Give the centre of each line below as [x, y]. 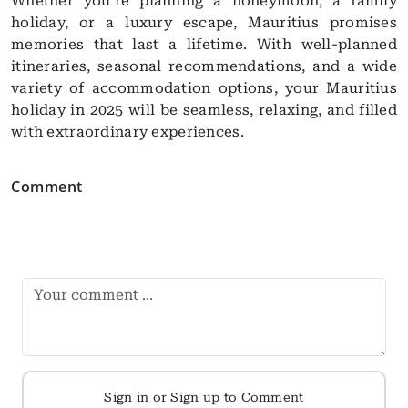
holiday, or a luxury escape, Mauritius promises [204, 23]
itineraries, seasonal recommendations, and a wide [204, 66]
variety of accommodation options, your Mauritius [204, 88]
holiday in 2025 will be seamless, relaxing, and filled [204, 110]
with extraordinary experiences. [127, 132]
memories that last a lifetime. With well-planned [204, 45]
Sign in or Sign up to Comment [204, 398]
